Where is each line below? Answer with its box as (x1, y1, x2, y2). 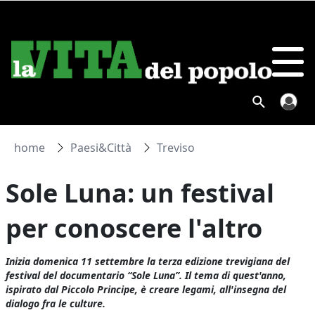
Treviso (157, 140, 195, 155)
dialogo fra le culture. (6, 297, 106, 310)
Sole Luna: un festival (6, 176, 275, 210)
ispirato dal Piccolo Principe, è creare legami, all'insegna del (6, 283, 287, 296)
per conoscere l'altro (6, 211, 263, 245)
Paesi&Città (70, 140, 132, 155)
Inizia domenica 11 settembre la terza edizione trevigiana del (6, 255, 290, 268)
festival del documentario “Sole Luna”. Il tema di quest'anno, (6, 269, 287, 282)
